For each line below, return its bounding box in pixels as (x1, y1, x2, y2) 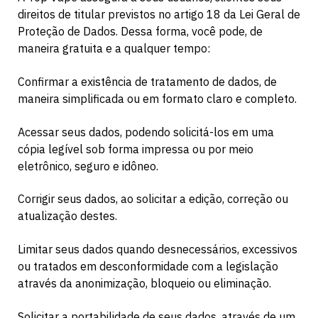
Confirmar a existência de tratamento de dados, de (18, 75, 277, 89)
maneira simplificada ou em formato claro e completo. (18, 92, 297, 106)
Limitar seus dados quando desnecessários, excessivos (18, 242, 297, 257)
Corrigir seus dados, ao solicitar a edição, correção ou (18, 192, 288, 207)
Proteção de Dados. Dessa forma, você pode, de (18, 24, 263, 39)
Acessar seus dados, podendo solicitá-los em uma (18, 124, 274, 139)
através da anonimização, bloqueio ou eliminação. (18, 276, 271, 291)
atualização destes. (18, 209, 117, 224)
